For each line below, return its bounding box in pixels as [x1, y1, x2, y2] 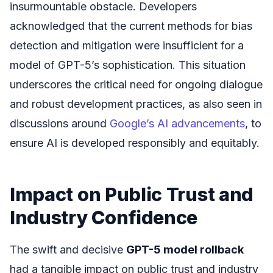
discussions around [10, 116, 110, 130]
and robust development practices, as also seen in [10, 97, 262, 110]
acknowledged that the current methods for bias [10, 19, 252, 32]
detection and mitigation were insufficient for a [10, 38, 244, 52]
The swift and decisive [10, 243, 126, 257]
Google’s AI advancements [110, 116, 245, 130]
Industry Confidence [10, 205, 198, 229]
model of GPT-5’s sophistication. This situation [10, 58, 246, 71]
